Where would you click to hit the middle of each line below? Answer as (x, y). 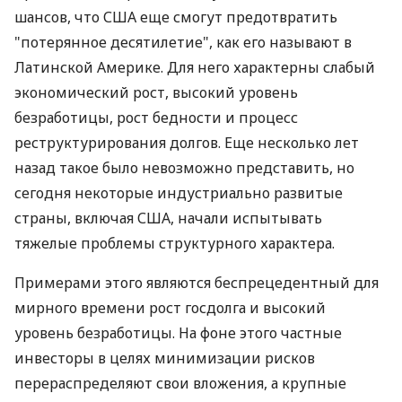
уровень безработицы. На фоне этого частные (178, 333)
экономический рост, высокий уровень (156, 92)
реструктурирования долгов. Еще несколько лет (187, 143)
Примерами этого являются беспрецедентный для (197, 283)
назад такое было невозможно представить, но (184, 168)
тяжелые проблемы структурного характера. (175, 243)
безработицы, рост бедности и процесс (156, 118)
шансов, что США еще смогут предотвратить (176, 17)
